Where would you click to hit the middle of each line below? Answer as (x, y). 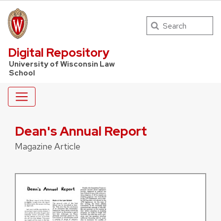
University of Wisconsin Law (62, 64)
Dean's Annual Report (81, 131)
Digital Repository (59, 53)
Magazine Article (48, 146)
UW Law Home (52, 28)
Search (158, 22)
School (22, 73)
